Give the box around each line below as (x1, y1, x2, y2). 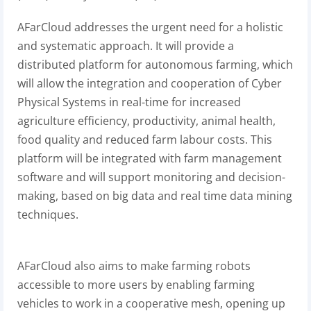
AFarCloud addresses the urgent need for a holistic (17, 19, 283, 35)
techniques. (17, 207, 78, 222)
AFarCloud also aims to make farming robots (17, 258, 251, 274)
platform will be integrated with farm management (17, 151, 282, 166)
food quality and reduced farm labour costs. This (17, 132, 272, 147)
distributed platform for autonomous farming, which (17, 57, 293, 72)
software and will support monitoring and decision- (17, 169, 285, 185)
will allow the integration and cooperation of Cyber (17, 76, 282, 91)
